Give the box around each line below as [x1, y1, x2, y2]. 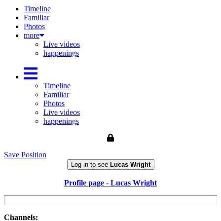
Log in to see [71, 161, 110, 169]
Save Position [4, 150, 46, 159]
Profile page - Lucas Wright [64, 179, 157, 187]
